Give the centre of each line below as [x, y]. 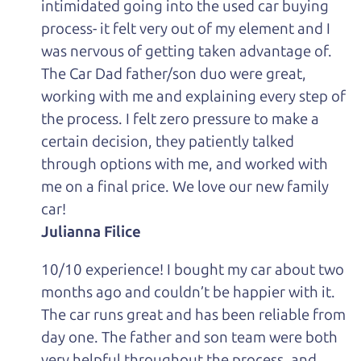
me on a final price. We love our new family [185, 187]
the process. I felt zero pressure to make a [180, 119]
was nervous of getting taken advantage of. [187, 52]
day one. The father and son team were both [190, 337]
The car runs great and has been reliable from [194, 314]
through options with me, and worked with [185, 164]
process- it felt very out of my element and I [186, 29]
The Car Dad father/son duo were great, [174, 74]
